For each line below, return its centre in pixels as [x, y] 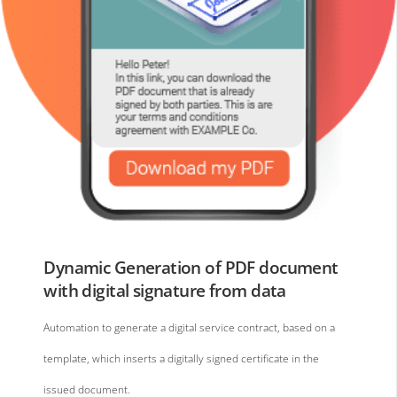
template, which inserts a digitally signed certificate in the [182, 359]
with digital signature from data [165, 290]
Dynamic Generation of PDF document [191, 267]
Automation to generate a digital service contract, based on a [190, 328]
